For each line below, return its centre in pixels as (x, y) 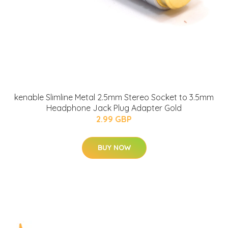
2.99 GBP (114, 119)
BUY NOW (114, 148)
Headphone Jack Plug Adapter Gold (114, 108)
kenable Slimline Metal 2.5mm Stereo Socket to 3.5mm (114, 97)
